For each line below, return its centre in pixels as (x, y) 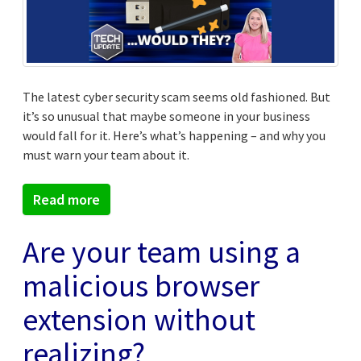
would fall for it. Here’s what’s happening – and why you (174, 136)
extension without (139, 320)
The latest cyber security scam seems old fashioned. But (176, 97)
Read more (66, 200)
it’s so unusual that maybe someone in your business (166, 116)
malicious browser (141, 286)
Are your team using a (162, 252)
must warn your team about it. (106, 155)
